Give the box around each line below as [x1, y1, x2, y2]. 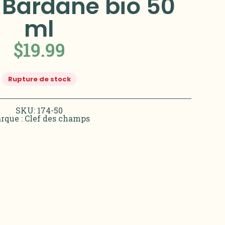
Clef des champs [25, 113, 90, 124]
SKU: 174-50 [16, 104, 63, 116]
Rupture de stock [8, 74, 71, 84]
